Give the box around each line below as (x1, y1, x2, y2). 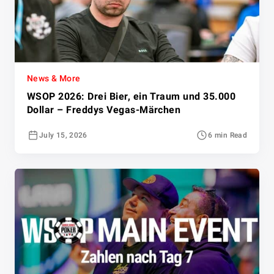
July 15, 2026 (39, 131, 87, 140)
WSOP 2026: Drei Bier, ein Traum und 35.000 (27, 91, 236, 103)
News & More (27, 73, 81, 84)
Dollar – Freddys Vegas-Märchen (27, 104, 181, 116)
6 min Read (208, 131, 247, 140)
